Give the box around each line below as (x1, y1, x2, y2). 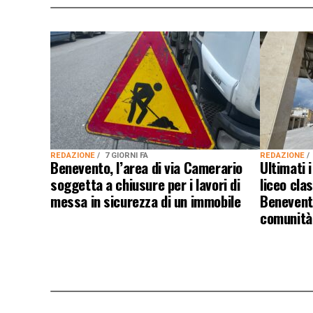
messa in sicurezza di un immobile (50, 189, 241, 212)
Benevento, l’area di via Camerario (50, 156, 242, 178)
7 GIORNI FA (105, 150, 148, 160)
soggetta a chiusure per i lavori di (50, 173, 240, 195)
